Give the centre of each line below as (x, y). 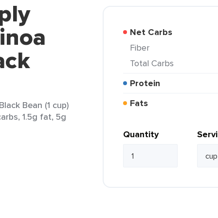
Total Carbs (154, 63)
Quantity (141, 134)
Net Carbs (154, 32)
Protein (148, 83)
